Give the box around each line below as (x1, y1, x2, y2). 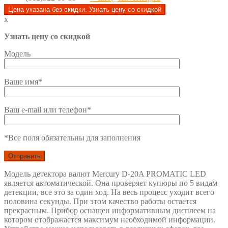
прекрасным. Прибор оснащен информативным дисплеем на (4, 206, 216, 215)
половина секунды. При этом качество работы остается (4, 196, 196, 206)
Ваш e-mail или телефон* (4, 105, 91, 114)
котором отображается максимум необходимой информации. (4, 215, 215, 224)
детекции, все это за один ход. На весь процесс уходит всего (4, 187, 214, 196)
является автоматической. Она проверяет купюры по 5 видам (4, 178, 217, 187)
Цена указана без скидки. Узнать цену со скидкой (8, 5, 161, 13)
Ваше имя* (4, 77, 42, 86)
